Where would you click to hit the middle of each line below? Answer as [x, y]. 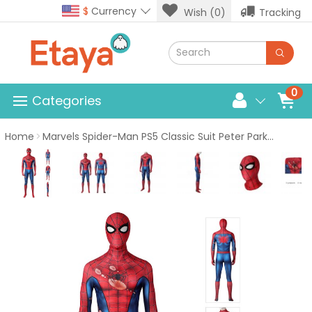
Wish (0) [205, 13]
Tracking [280, 13]
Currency [112, 11]
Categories [67, 101]
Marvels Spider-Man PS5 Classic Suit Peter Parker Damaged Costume [155, 136]
